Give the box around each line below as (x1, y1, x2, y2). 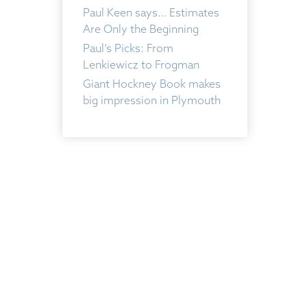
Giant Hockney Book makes (83, 77, 221, 90)
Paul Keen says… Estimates (83, 5, 219, 19)
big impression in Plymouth (83, 93, 221, 107)
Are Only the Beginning (83, 22, 199, 36)
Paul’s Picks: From (83, 41, 173, 55)
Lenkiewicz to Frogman (83, 58, 199, 71)
